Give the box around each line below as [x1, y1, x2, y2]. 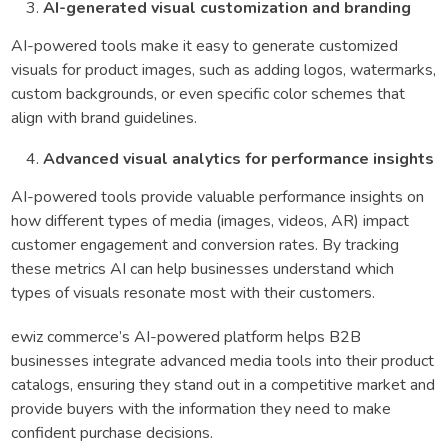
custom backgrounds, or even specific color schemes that [11, 82, 405, 105]
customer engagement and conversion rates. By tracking [11, 233, 399, 256]
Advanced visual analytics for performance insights [43, 147, 434, 170]
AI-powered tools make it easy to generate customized [11, 34, 398, 57]
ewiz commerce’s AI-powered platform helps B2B [11, 325, 361, 348]
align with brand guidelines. [11, 106, 197, 129]
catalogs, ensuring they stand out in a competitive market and [11, 373, 435, 396]
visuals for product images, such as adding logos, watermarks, [11, 58, 436, 81]
